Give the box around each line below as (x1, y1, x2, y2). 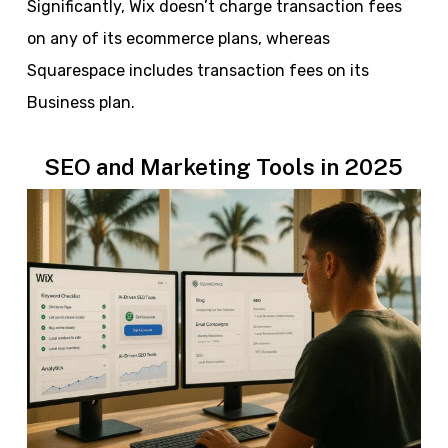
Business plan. (26, 93, 135, 113)
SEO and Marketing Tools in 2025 (44, 153, 404, 181)
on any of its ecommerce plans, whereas (26, 29, 330, 49)
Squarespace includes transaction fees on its (26, 61, 369, 81)
